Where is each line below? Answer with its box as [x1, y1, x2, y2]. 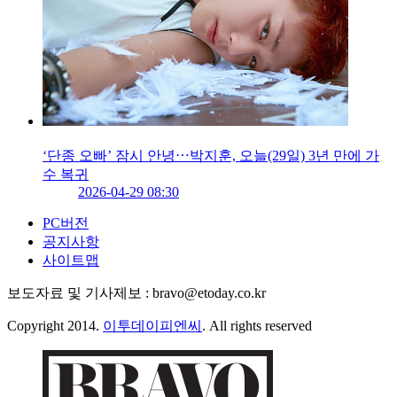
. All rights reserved [202, 318, 312, 334]
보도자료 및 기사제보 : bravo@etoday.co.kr [7, 285, 266, 301]
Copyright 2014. [7, 318, 103, 334]
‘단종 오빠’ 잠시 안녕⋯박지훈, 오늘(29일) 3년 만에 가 [43, 148, 379, 164]
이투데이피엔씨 [103, 318, 202, 334]
